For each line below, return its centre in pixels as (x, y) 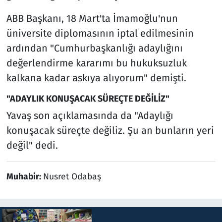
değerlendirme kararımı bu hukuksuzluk (96, 63)
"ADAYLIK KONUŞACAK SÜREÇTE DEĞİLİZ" (88, 98)
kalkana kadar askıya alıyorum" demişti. (96, 78)
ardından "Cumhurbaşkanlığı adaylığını (94, 48)
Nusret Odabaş (72, 177)
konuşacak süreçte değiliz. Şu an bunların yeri (110, 131)
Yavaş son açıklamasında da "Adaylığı (90, 116)
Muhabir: (25, 177)
